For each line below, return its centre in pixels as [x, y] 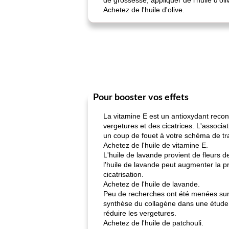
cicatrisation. [123, 174]
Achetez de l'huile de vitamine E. [156, 145]
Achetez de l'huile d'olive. [144, 10]
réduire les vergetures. [140, 213]
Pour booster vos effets [141, 98]
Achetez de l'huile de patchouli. [153, 223]
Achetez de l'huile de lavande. [152, 184]
